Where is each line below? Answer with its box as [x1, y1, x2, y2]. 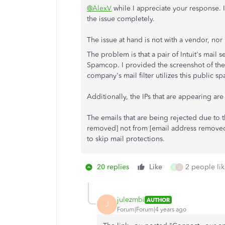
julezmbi [117, 195, 145, 204]
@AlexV [87, 4, 111, 13]
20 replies [97, 162, 129, 171]
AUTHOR [147, 196, 170, 203]
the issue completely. [87, 14, 155, 23]
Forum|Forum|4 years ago [117, 206, 186, 213]
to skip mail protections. [87, 134, 165, 143]
